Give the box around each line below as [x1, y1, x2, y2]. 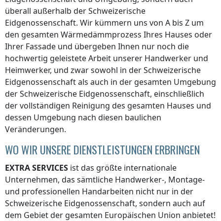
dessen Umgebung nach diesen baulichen [5, 111, 161, 123]
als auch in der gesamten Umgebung [76, 76, 216, 87]
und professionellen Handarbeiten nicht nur [5, 185, 172, 197]
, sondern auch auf [135, 197, 205, 209]
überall [5, 5, 33, 16]
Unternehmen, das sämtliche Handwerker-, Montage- [5, 174, 205, 185]
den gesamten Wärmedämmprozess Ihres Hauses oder [5, 29, 212, 40]
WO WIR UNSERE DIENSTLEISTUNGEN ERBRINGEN [5, 141, 200, 157]
